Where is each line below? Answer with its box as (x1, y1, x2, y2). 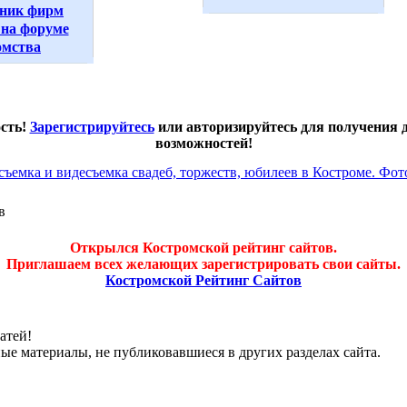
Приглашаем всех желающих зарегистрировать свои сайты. (6, 256, 401, 272)
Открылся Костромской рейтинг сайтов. (70, 240, 337, 255)
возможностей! (154, 135, 253, 151)
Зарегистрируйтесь (29, 119, 154, 134)
